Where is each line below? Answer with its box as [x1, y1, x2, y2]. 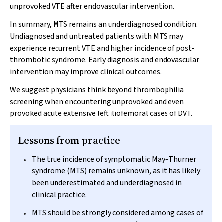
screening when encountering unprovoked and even [10, 96, 184, 107]
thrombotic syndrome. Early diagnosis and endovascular [10, 55, 199, 65]
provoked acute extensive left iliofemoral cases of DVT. [10, 108, 192, 119]
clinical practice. [32, 189, 87, 200]
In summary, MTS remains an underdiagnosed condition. [10, 19, 198, 30]
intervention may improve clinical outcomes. [10, 66, 162, 77]
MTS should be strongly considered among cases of [32, 207, 203, 218]
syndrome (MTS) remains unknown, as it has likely [32, 166, 200, 176]
